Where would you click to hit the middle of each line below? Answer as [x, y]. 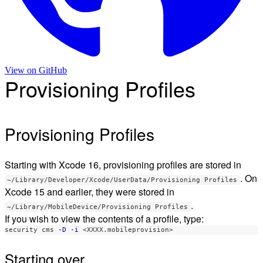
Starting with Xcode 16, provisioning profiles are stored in [123, 165]
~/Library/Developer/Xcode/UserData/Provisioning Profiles [122, 180]
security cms [31, 230]
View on [21, 70]
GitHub [52, 70]
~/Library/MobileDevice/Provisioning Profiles [98, 207]
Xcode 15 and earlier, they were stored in [90, 192]
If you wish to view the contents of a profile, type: [104, 219]
